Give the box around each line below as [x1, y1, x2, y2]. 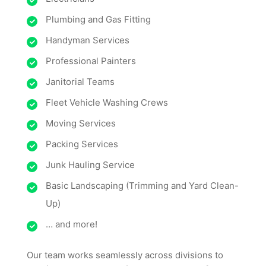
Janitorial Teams [46, 76, 115, 87]
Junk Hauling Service [46, 159, 135, 170]
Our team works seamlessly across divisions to [27, 249, 223, 261]
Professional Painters [46, 55, 136, 66]
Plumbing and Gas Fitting [46, 14, 151, 25]
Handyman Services [46, 34, 129, 46]
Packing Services [46, 138, 118, 150]
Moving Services [46, 118, 116, 129]
